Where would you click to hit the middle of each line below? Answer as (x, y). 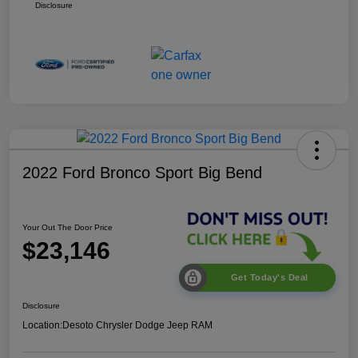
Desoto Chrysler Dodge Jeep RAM (137, 325)
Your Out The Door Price (68, 228)
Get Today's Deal (269, 277)
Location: (42, 325)
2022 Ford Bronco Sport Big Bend (142, 173)
